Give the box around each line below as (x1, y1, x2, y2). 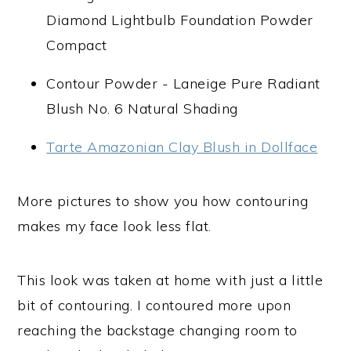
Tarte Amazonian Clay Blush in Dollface (46, 138, 318, 156)
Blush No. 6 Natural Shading (46, 100, 238, 118)
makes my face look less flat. (17, 217, 212, 235)
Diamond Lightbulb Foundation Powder (46, 11, 313, 29)
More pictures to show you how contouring (17, 192, 309, 210)
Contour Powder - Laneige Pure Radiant (46, 74, 320, 92)
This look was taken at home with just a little (17, 271, 324, 289)
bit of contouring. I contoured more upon (17, 296, 291, 314)
